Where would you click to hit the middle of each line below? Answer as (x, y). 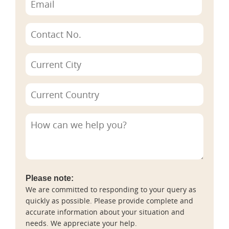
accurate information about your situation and (105, 212)
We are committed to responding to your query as (111, 189)
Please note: (50, 178)
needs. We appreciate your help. (81, 223)
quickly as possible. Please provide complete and (109, 200)
